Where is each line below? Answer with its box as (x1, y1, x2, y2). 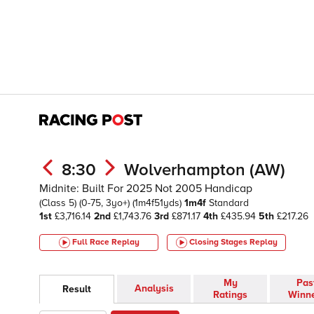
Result (62, 283, 91, 296)
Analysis (134, 282, 174, 295)
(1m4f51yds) (132, 197, 184, 209)
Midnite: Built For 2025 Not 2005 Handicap (39, 182, 252, 196)
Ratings (213, 289, 247, 301)
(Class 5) (39, 197, 79, 209)
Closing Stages (189, 237, 250, 247)
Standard (209, 197, 249, 209)
